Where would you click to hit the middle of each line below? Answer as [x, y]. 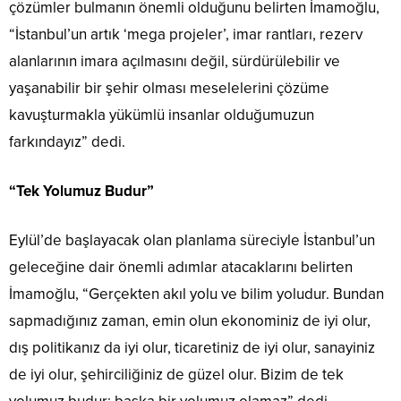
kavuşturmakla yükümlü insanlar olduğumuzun [162, 115]
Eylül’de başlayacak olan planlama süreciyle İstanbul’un [192, 241]
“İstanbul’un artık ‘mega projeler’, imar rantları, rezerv [186, 35]
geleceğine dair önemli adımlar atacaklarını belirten [181, 268]
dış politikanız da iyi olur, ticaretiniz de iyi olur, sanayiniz [192, 348]
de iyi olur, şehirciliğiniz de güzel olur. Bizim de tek [176, 375]
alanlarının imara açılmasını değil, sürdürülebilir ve [175, 62]
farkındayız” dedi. [67, 142]
